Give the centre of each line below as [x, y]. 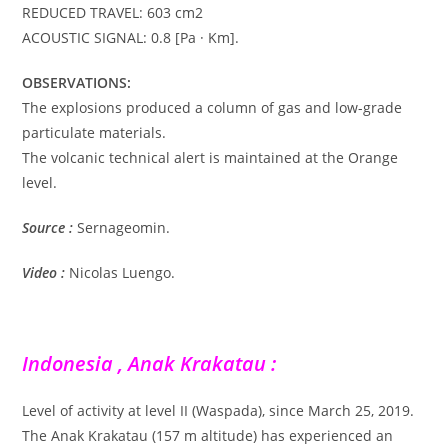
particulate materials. [94, 133]
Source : [48, 228]
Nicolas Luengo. [122, 273]
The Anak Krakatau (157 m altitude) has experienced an [208, 436]
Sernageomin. [122, 228]
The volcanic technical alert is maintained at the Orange [210, 158]
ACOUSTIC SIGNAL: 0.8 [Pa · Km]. [131, 38]
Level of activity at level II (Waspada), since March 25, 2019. [218, 411]
